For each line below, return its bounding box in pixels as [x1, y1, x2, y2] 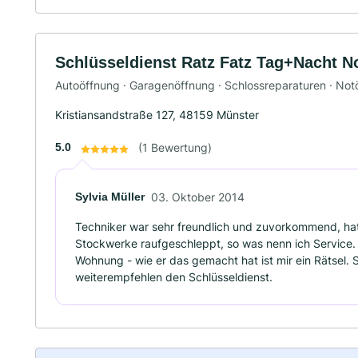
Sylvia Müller [75, 190, 145, 204]
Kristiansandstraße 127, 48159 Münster [55, 108, 259, 122]
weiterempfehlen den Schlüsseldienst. [75, 270, 272, 284]
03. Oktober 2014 [151, 190, 245, 205]
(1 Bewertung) [138, 141, 212, 155]
